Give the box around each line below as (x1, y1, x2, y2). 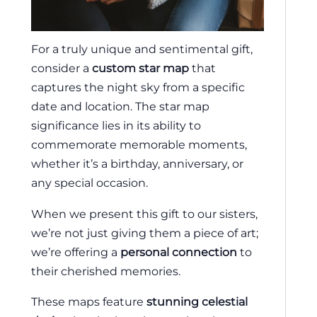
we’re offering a (31, 244, 120, 259)
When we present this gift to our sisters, (31, 206, 258, 221)
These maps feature (31, 294, 146, 309)
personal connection (120, 244, 237, 259)
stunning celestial (146, 294, 248, 309)
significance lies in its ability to (31, 118, 201, 133)
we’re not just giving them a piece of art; (31, 225, 258, 240)
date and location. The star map (31, 99, 209, 114)
